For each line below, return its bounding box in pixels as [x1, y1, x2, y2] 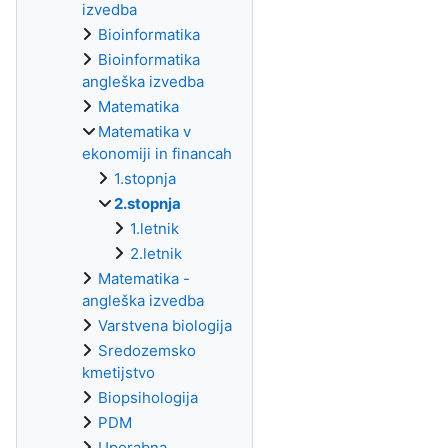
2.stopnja [114, 194, 181, 213]
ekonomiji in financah [82, 144, 232, 163]
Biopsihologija [98, 388, 198, 407]
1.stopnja [114, 169, 176, 188]
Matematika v [98, 122, 191, 141]
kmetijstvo [82, 363, 155, 382]
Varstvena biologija [98, 316, 232, 335]
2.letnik [130, 244, 182, 263]
